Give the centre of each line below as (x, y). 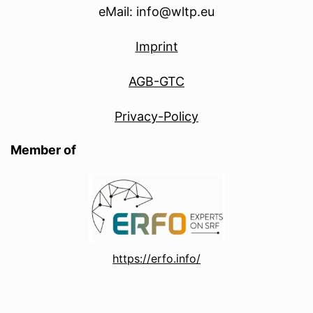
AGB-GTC (156, 82)
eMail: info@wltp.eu (156, 12)
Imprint (156, 47)
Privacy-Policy (156, 117)
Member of (43, 150)
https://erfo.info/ (156, 259)
